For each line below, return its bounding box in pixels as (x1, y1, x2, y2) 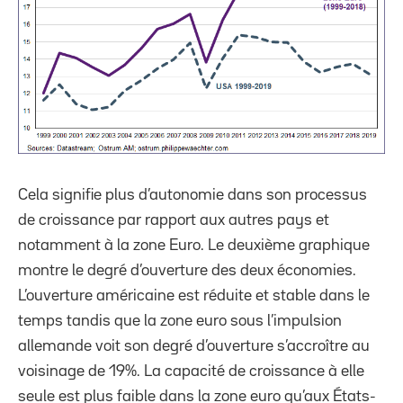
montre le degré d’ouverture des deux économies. (18, 263, 356, 278)
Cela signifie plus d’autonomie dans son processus (18, 187, 367, 202)
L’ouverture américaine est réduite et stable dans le (18, 288, 370, 303)
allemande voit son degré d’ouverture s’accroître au (18, 338, 370, 354)
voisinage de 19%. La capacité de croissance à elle (18, 363, 364, 379)
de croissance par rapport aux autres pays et (18, 212, 329, 228)
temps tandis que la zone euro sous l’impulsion (18, 313, 342, 328)
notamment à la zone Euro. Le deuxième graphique (18, 237, 370, 253)
